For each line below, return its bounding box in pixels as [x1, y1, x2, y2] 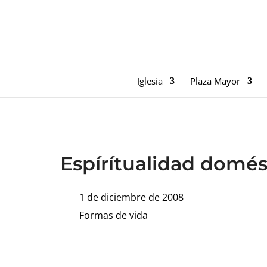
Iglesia [137, 75, 163, 87]
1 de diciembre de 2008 [79, 190, 184, 204]
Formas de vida [79, 208, 148, 222]
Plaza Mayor [190, 75, 240, 87]
